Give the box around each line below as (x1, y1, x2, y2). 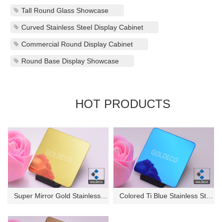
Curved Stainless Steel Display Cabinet (21, 23, 144, 32)
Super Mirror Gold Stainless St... (101, 191, 108, 200)
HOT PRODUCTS (75, 97, 170, 111)
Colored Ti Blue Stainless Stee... (206, 191, 214, 200)
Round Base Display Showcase (21, 57, 119, 65)
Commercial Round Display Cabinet (21, 40, 133, 49)
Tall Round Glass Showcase (21, 6, 109, 15)
